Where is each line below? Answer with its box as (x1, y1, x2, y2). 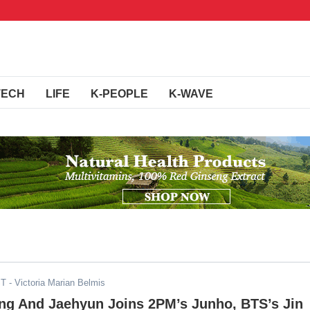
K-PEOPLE (91, 88, 148, 100)
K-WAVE (169, 88, 213, 100)
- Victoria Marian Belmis (6, 277, 105, 288)
